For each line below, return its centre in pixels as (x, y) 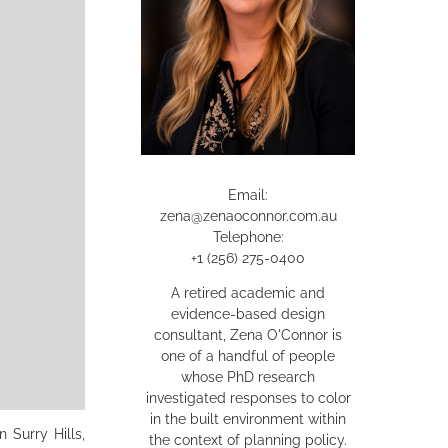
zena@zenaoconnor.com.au (248, 215)
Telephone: (248, 236)
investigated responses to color (248, 397)
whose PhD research (248, 376)
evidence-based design (248, 313)
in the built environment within (248, 418)
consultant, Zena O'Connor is (248, 334)
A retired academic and (248, 292)
